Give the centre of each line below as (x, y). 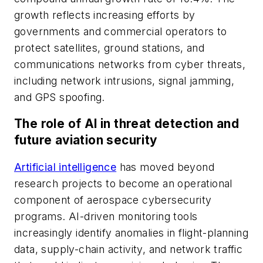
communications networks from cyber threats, (130, 64)
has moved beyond (166, 167)
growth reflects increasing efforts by (105, 15)
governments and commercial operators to (121, 31)
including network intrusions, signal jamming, (124, 80)
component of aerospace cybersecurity (113, 200)
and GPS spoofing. (60, 97)
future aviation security (86, 140)
